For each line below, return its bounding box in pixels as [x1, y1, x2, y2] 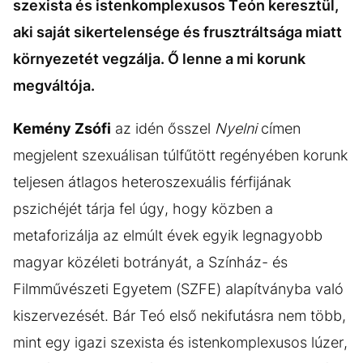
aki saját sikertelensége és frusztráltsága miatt [13, 23, 342, 41]
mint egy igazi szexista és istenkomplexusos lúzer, [13, 334, 348, 351]
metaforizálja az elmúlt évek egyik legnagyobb [13, 227, 322, 244]
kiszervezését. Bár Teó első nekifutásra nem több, [13, 307, 346, 324]
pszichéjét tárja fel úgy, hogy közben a [13, 200, 273, 217]
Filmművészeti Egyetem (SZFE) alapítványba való [13, 280, 344, 297]
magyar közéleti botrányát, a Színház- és [13, 254, 288, 271]
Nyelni [215, 120, 257, 137]
